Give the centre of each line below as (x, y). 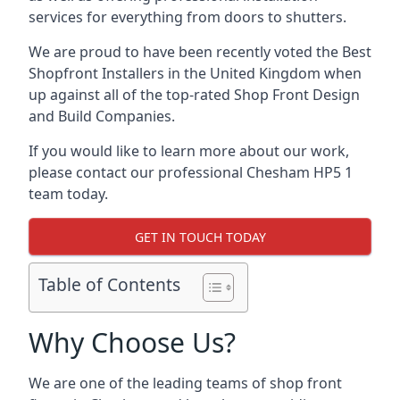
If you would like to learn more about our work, (189, 151)
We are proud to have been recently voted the (185, 52)
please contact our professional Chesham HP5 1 (191, 172)
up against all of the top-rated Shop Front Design (194, 95)
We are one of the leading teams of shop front (185, 383)
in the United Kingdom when (263, 73)
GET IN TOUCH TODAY (200, 237)
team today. (68, 194)
